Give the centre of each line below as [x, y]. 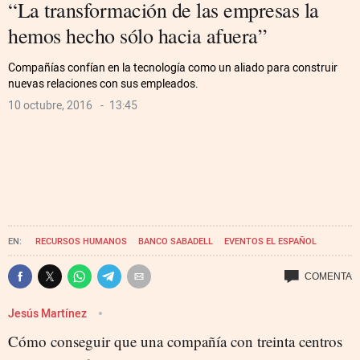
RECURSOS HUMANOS [81, 241]
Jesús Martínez [49, 313]
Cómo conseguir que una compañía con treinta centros [175, 342]
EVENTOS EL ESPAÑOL [270, 241]
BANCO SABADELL [176, 241]
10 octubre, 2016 [50, 105]
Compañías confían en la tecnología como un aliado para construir [173, 67]
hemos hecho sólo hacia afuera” [137, 36]
